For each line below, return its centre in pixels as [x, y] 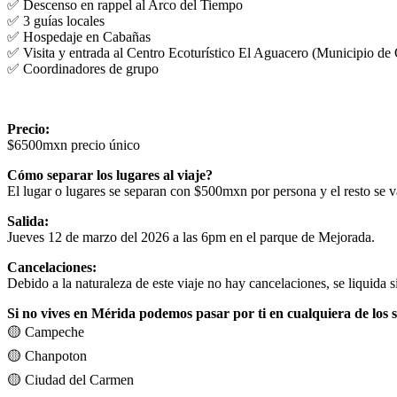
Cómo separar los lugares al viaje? [110, 175]
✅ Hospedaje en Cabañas [79, 36]
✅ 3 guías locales [56, 20]
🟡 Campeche [46, 331]
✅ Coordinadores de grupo [83, 68]
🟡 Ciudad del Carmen [70, 379]
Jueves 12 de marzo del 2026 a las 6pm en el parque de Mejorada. [191, 237]
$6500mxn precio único [74, 144]
